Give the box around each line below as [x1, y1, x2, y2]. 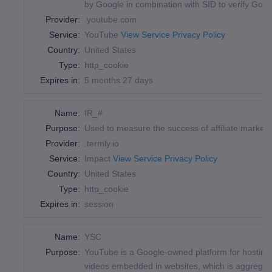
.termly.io [84, 138, 119, 148]
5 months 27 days [84, 75, 153, 85]
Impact [84, 154, 113, 163]
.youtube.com [84, 15, 137, 24]
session [84, 199, 114, 209]
